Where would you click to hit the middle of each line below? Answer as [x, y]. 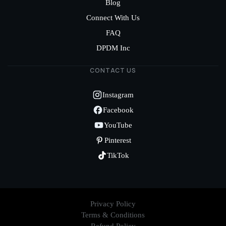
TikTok [118, 155]
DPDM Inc [113, 48]
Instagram [118, 95]
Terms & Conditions [113, 215]
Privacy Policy [113, 204]
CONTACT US [113, 70]
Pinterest [118, 140]
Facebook [118, 110]
